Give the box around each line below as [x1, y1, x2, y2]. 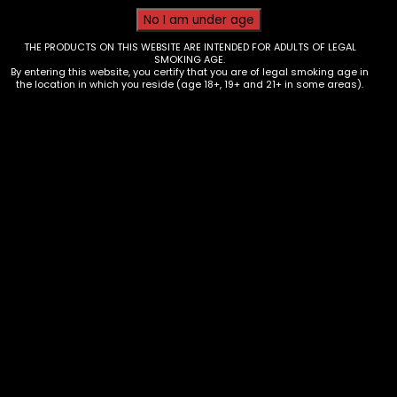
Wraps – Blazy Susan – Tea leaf [39, 241, 317, 271]
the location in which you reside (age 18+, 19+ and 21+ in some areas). [16, 76, 364, 90]
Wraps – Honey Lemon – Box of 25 [39, 264, 343, 294]
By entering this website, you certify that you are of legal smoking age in [11, 64, 370, 78]
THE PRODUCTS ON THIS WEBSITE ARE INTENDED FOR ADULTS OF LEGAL [23, 39, 356, 53]
